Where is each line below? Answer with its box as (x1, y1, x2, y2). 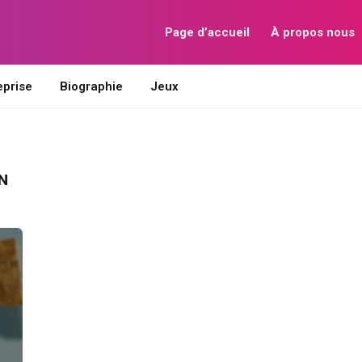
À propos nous (271, 24, 356, 40)
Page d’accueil (165, 24, 250, 40)
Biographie (60, 79, 123, 94)
